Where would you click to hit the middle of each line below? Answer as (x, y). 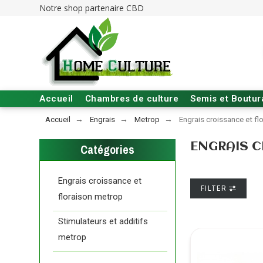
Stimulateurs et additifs (103, 221)
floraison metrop (91, 197)
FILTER (215, 188)
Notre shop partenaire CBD (92, 8)
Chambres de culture (132, 99)
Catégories (108, 149)
